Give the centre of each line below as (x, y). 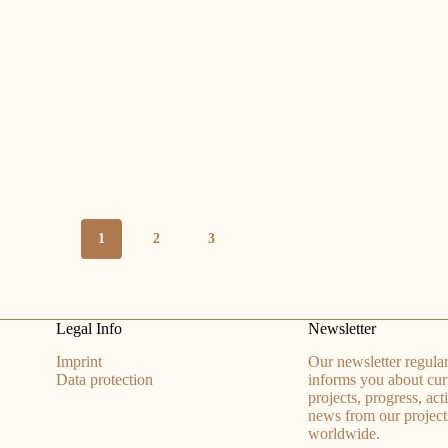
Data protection (104, 379)
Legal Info (88, 329)
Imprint (78, 361)
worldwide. (343, 433)
